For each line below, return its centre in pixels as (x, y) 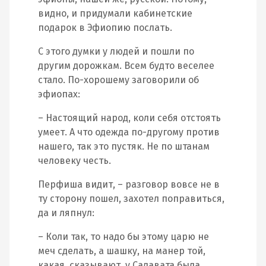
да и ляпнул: (66, 213)
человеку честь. (75, 161)
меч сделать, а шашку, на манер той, (122, 251)
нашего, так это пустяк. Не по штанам (124, 146)
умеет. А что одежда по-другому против (129, 132)
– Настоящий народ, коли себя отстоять (129, 118)
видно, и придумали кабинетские (115, 13)
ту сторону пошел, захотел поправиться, (131, 199)
